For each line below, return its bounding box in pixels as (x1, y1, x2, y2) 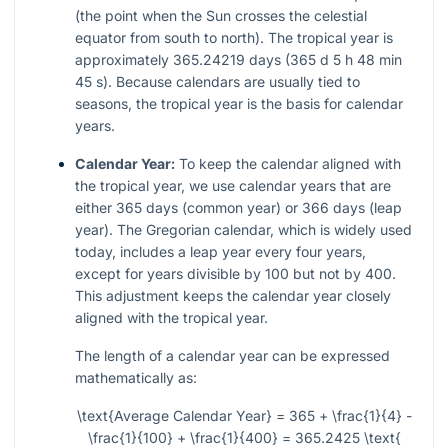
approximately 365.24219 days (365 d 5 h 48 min (75, 51, 402, 69)
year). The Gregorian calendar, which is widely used (75, 221, 412, 239)
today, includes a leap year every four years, (75, 243, 366, 261)
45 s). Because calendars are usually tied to (75, 73, 360, 91)
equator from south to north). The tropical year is (75, 29, 393, 47)
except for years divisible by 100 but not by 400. (75, 265, 396, 283)
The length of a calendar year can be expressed (75, 347, 390, 365)
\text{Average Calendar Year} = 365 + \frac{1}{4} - (76, 407, 412, 425)
